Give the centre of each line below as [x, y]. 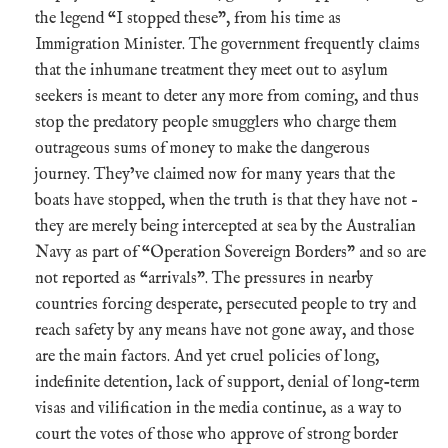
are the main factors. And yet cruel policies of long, [207, 356]
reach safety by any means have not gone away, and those [224, 330]
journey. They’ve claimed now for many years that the [215, 174]
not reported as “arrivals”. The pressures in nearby [204, 278]
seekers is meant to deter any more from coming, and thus [227, 96]
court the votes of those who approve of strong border [216, 434]
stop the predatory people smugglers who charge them [216, 122]
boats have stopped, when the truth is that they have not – [226, 200]
